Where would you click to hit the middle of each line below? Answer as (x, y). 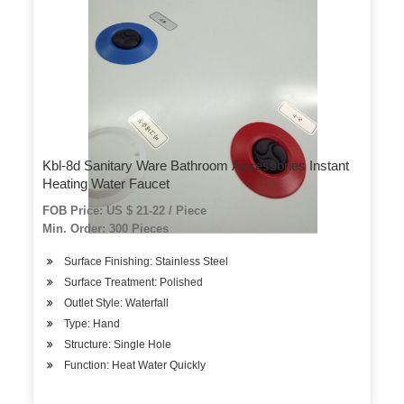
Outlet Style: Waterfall (117, 303)
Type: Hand (92, 324)
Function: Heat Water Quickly (135, 365)
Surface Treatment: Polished (134, 282)
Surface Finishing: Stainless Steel (147, 262)
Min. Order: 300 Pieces (106, 229)
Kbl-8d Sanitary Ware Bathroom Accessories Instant (196, 165)
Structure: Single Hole (118, 344)
